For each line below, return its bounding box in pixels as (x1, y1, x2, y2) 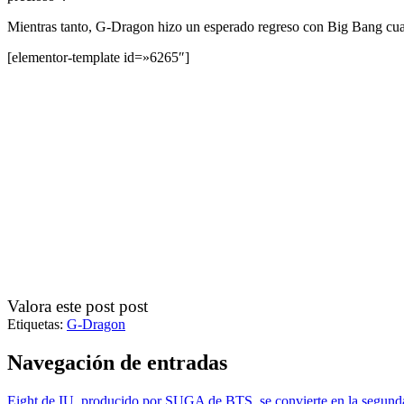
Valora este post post (7, 296, 148, 316)
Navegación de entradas (7, 350, 227, 374)
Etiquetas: (7, 316, 63, 332)
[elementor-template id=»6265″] (7, 49, 189, 65)
